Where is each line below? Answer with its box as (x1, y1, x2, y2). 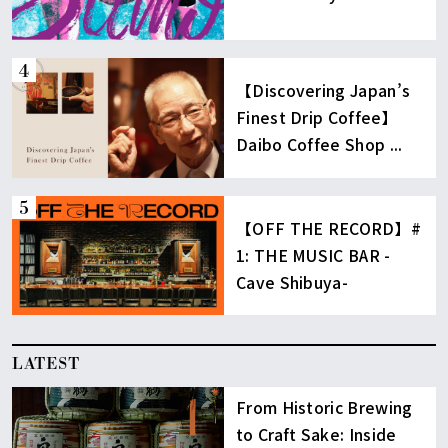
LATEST (12, 352, 81, 373)
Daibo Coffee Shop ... (235, 133, 403, 157)
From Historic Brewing (235, 395, 413, 419)
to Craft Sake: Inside (235, 422, 397, 446)
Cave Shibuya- (235, 270, 349, 294)
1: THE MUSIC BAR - (235, 243, 391, 267)
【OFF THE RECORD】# (235, 216, 422, 240)
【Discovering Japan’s (235, 79, 411, 103)
